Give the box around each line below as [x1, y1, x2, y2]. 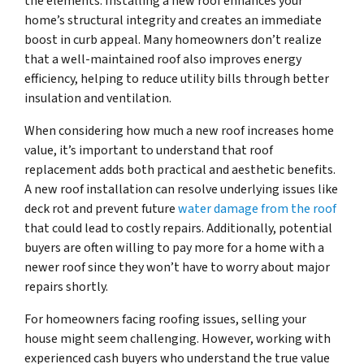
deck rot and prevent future [24, 200, 175, 219]
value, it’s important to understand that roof [24, 141, 273, 160]
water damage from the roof [175, 200, 336, 219]
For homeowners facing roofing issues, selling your [24, 310, 306, 329]
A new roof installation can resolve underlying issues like [24, 180, 338, 199]
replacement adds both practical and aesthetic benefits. [24, 161, 336, 180]
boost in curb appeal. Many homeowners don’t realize [24, 31, 322, 50]
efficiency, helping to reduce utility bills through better [24, 70, 329, 89]
